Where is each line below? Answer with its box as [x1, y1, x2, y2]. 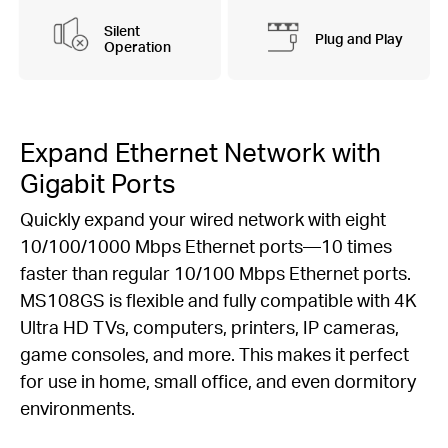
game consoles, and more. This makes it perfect [20, 341, 409, 365]
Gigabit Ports [20, 166, 176, 200]
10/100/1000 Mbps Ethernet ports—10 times [20, 233, 392, 257]
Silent [104, 21, 141, 39]
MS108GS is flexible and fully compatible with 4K [20, 287, 417, 311]
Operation [104, 37, 172, 55]
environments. [20, 395, 135, 419]
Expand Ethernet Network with [20, 135, 381, 169]
